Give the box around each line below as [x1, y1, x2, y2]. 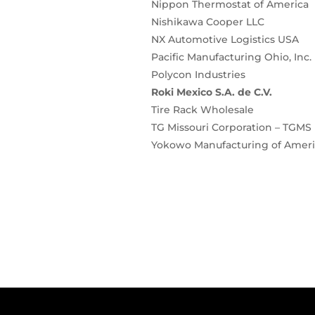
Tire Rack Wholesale [150, 103, 254, 117]
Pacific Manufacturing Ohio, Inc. [150, 51, 311, 64]
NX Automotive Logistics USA [150, 33, 299, 46]
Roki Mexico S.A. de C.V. [150, 86, 272, 99]
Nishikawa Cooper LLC [150, 15, 264, 29]
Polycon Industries [150, 68, 245, 82]
